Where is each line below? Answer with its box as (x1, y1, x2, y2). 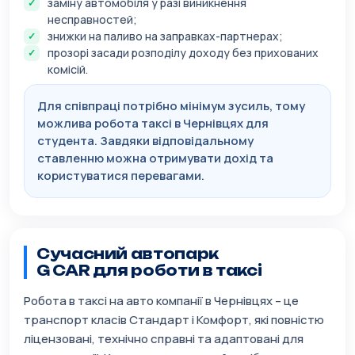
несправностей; (48, 12, 137, 28)
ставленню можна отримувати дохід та (37, 150, 273, 167)
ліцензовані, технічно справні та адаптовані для (24, 330, 303, 348)
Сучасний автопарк (36, 245, 219, 263)
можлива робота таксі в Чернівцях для (37, 115, 269, 132)
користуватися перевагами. (37, 167, 204, 185)
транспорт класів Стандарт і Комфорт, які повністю (24, 311, 324, 329)
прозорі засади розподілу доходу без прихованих (48, 45, 319, 61)
